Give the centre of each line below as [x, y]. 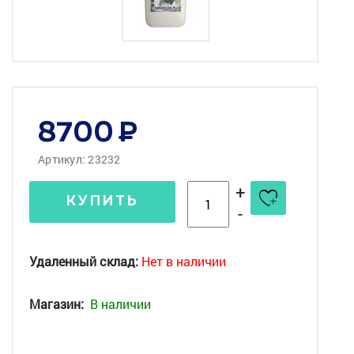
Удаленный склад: [84, 261]
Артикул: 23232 [79, 159]
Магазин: [56, 303]
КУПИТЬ [102, 202]
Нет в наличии [184, 261]
